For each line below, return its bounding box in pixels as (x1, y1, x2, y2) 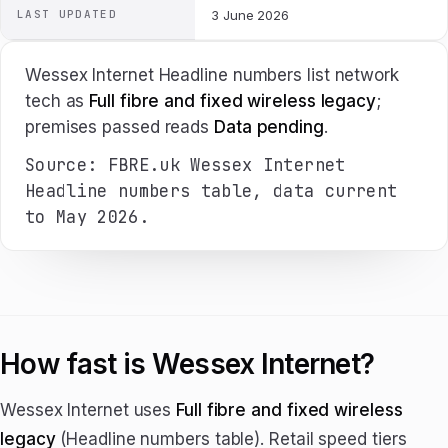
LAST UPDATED (17, 7, 117, 21)
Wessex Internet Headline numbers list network (25, 65, 399, 85)
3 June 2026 (211, 7, 290, 23)
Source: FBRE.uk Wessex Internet (25, 154, 346, 176)
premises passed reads (25, 117, 215, 137)
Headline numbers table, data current (25, 180, 398, 202)
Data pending (214, 117, 324, 137)
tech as (25, 91, 90, 111)
